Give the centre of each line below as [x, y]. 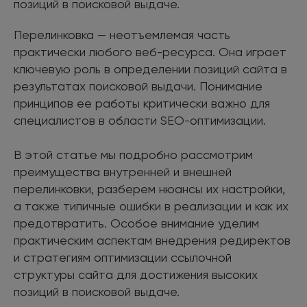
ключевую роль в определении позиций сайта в [150, 69]
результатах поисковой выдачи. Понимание [138, 86]
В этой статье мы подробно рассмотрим [133, 154]
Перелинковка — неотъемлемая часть [122, 34]
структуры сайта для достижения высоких [136, 274]
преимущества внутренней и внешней [123, 171]
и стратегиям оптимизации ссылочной [123, 257]
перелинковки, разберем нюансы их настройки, [149, 188]
